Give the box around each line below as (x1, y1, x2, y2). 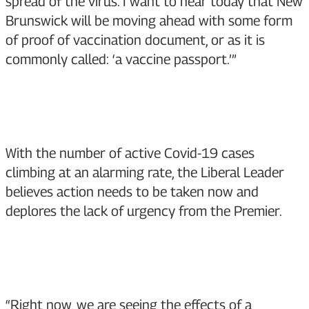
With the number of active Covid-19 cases (6, 145, 255, 162)
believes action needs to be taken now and (6, 183, 259, 201)
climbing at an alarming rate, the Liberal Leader (6, 164, 284, 181)
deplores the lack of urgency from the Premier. (6, 203, 282, 220)
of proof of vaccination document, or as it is (6, 32, 265, 49)
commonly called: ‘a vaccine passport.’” (6, 51, 237, 68)
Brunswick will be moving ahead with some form (6, 12, 292, 30)
